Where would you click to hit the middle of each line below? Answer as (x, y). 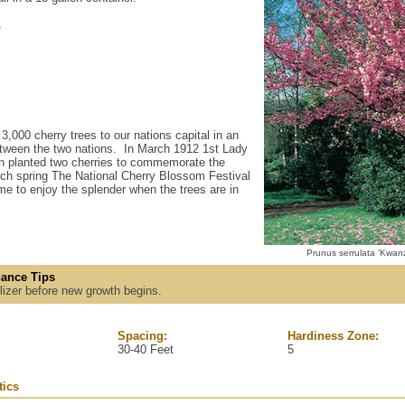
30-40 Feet (146, 349)
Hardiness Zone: (333, 335)
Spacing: (143, 335)
